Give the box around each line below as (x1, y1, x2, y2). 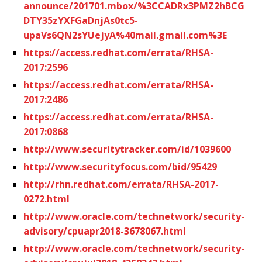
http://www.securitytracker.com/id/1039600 (23, 142, 231, 156)
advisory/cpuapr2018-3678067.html (23, 224, 186, 237)
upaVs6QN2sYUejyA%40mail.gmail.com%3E (23, 28, 227, 42)
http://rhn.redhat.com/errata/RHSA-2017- (23, 177, 219, 191)
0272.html (23, 192, 70, 205)
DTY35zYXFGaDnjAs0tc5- (23, 13, 138, 27)
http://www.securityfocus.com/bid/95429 (23, 160, 217, 173)
